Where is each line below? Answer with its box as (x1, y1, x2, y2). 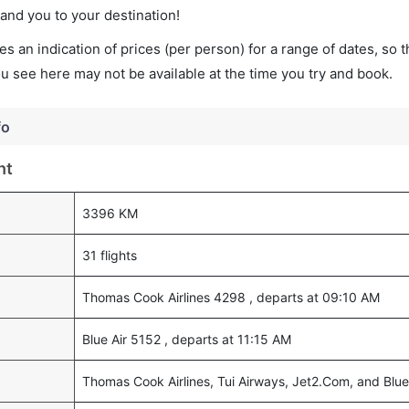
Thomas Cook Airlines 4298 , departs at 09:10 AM (82, 289, 380, 305)
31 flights (82, 247, 137, 263)
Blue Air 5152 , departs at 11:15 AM (82, 331, 291, 347)
